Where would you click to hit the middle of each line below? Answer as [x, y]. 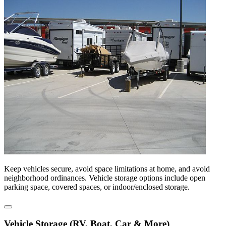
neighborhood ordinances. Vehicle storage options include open [105, 178]
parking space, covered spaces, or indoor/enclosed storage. [97, 187]
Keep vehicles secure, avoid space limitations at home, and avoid [107, 169]
